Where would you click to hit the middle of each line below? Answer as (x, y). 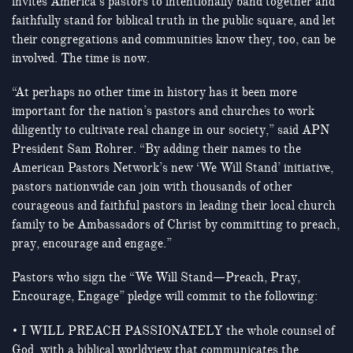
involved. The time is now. (81, 58)
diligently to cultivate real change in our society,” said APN (171, 130)
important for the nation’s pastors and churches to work (163, 111)
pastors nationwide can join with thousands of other (152, 187)
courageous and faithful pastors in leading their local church (174, 206)
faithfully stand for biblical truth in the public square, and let (174, 20)
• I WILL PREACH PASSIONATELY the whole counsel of (173, 331)
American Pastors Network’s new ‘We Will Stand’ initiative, (173, 168)
